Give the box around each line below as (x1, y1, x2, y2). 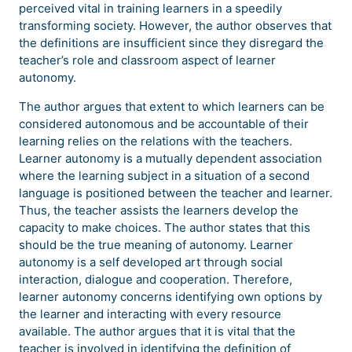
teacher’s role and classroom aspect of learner (19, 53, 276, 68)
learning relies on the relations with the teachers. (19, 134, 292, 148)
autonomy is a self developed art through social (19, 255, 283, 269)
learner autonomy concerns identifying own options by (19, 289, 322, 304)
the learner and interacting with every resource (19, 306, 281, 321)
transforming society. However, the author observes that (19, 18, 332, 33)
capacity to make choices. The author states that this (19, 220, 310, 235)
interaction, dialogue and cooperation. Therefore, (19, 272, 292, 287)
